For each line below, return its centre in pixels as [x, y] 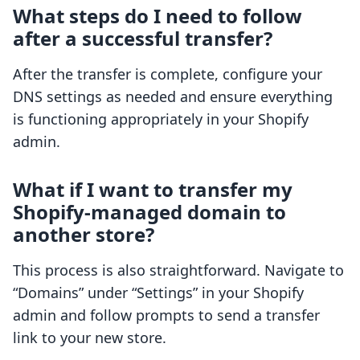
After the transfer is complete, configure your [168, 74]
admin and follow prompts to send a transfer [166, 315]
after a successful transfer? [143, 39]
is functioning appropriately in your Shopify [161, 119]
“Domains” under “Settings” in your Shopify [158, 293]
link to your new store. [90, 338]
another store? [84, 235]
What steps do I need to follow [157, 16]
